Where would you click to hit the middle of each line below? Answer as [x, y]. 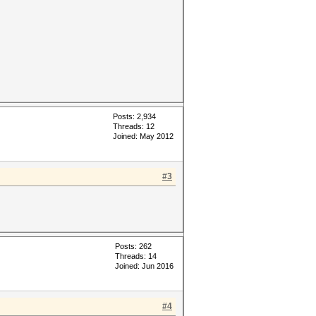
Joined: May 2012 [143, 136]
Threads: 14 [136, 256]
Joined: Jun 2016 [144, 266]
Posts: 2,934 [134, 116]
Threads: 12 [134, 126]
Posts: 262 [133, 246]
